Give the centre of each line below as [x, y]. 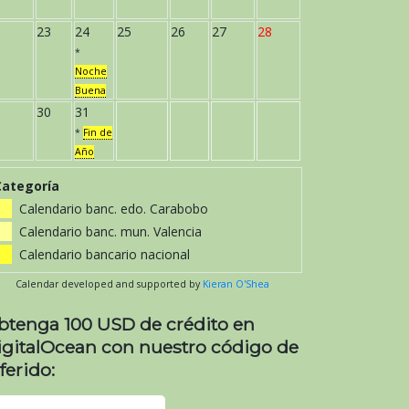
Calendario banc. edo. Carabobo [112, 208]
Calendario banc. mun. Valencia [109, 231]
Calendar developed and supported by [109, 283]
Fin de [98, 132]
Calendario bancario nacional [103, 254]
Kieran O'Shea [236, 283]
